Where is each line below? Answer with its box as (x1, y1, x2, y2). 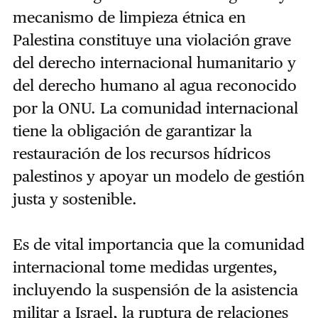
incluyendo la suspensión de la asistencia (12, 280, 298, 299)
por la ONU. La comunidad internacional (12, 98, 298, 117)
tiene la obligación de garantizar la (12, 121, 252, 140)
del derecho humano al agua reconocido (12, 75, 297, 94)
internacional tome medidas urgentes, (12, 257, 278, 276)
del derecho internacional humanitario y (12, 53, 296, 72)
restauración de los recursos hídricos (12, 143, 270, 163)
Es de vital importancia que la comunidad (12, 234, 305, 253)
